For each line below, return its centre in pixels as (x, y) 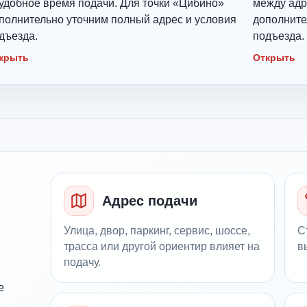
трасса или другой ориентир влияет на (162, 247)
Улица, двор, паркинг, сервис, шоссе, (157, 231)
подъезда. (279, 36)
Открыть (274, 58)
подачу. (83, 262)
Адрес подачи (150, 201)
